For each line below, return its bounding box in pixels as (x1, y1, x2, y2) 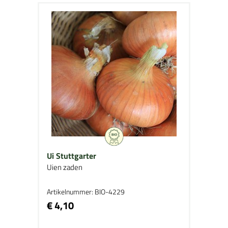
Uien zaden (47, 161, 82, 173)
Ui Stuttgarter (47, 150, 96, 162)
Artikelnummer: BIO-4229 (47, 186, 125, 197)
